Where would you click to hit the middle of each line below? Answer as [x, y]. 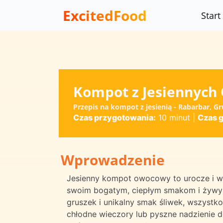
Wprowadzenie [113, 160]
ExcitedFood [105, 15]
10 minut [173, 117]
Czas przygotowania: [114, 117]
